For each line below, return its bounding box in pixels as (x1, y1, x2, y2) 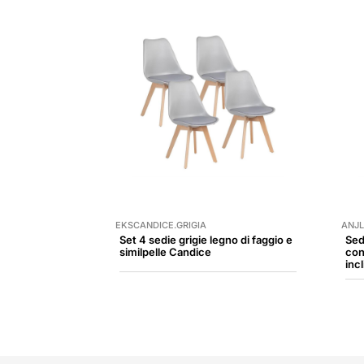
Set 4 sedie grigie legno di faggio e (119, 232, 292, 246)
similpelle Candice (119, 245, 211, 258)
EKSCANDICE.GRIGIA (115, 219, 206, 231)
